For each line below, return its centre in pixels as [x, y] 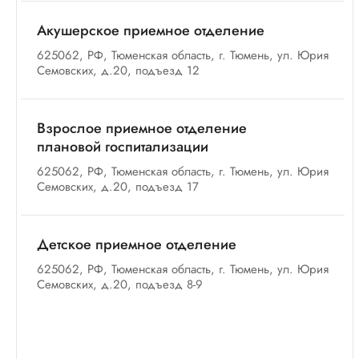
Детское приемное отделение [137, 244]
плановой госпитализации [123, 147]
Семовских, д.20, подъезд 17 [118, 187]
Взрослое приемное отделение [142, 128]
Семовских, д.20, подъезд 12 [118, 71]
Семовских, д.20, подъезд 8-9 [120, 284]
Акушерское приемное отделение [151, 30]
